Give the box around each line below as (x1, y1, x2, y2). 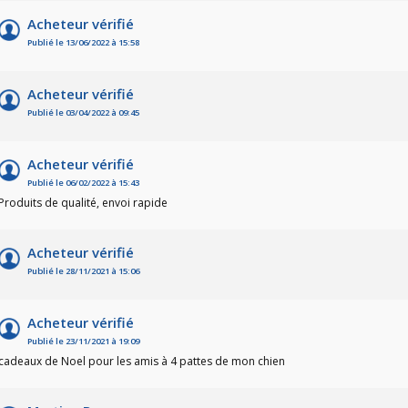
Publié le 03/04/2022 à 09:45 (27, 107, 139, 119)
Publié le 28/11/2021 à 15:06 (27, 265, 139, 278)
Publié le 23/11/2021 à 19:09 (27, 335, 139, 348)
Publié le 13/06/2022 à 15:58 (27, 36, 139, 49)
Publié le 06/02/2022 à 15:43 (27, 177, 139, 189)
